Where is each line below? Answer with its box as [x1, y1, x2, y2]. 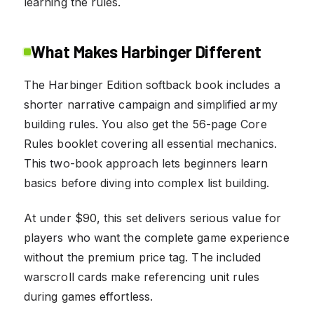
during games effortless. [24, 289, 153, 303]
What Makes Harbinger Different [31, 41, 261, 62]
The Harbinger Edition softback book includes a [24, 77, 280, 92]
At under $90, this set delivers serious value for [24, 210, 281, 225]
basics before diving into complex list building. [24, 175, 269, 190]
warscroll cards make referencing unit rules [24, 269, 260, 284]
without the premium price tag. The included [24, 250, 261, 264]
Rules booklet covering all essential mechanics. [24, 136, 277, 151]
